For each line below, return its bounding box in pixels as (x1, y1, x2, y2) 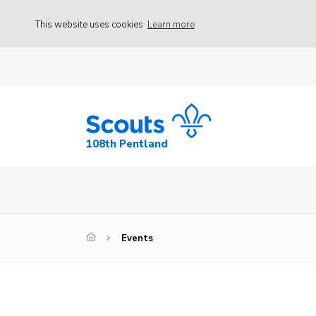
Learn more (147, 18, 195, 31)
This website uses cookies (35, 18, 145, 31)
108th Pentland (86, 137, 168, 152)
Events (121, 232, 153, 245)
